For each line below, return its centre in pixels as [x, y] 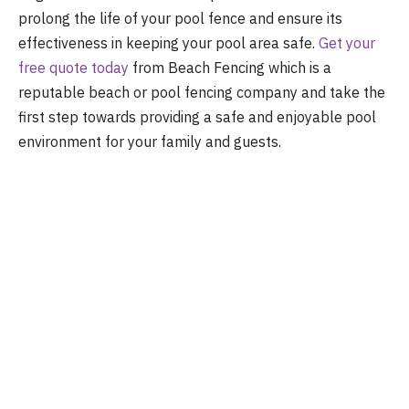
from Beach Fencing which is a [230, 67]
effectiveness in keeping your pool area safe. [168, 42]
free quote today [73, 67]
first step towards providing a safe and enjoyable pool [197, 116]
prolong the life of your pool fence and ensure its [180, 18]
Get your [347, 42]
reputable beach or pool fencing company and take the [202, 92]
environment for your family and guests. [150, 141]
